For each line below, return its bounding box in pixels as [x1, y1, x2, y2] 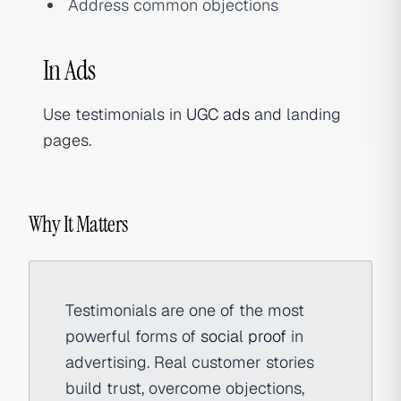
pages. [43, 130, 91, 150]
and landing [250, 104, 341, 124]
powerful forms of [65, 326, 200, 346]
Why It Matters [29, 210, 128, 238]
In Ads [43, 53, 96, 88]
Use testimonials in [43, 104, 186, 124]
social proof [200, 326, 286, 346]
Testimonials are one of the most [65, 300, 304, 320]
